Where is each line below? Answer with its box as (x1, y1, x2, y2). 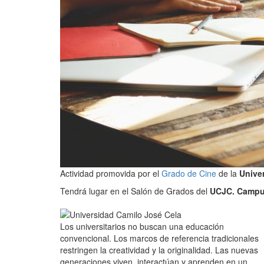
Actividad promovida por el (60, 167, 161, 179)
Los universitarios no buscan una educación (60, 220, 226, 232)
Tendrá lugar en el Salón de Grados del (60, 185, 207, 197)
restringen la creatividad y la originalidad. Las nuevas (60, 244, 258, 256)
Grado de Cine (161, 167, 216, 179)
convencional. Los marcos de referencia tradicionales (60, 232, 259, 244)
